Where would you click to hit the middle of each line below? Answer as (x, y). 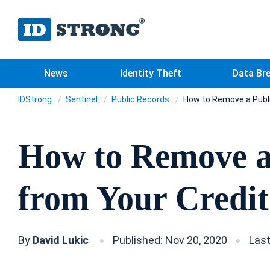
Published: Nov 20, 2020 (170, 240)
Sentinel (83, 99)
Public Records (141, 99)
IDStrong (36, 99)
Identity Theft (150, 73)
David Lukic (62, 240)
